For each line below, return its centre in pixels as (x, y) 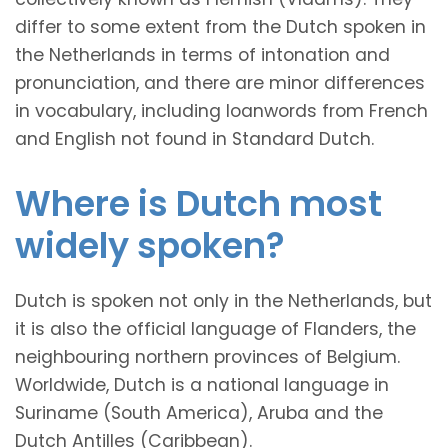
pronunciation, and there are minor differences (220, 82)
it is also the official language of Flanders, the (215, 328)
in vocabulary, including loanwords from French (221, 110)
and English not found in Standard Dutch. (194, 138)
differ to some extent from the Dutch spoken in (220, 26)
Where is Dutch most (198, 203)
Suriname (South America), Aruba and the (199, 412)
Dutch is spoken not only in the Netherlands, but (223, 300)
